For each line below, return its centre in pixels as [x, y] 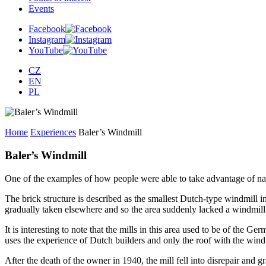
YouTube [46, 50]
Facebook [47, 29]
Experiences [53, 132]
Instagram [47, 40]
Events [41, 9]
